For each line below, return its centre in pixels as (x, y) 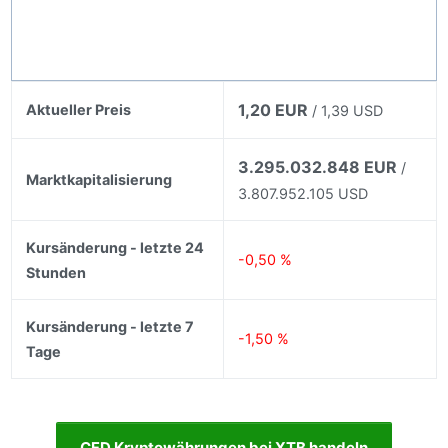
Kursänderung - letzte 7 (110, 327)
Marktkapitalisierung (99, 180)
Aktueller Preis (79, 110)
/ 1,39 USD (346, 111)
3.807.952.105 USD (303, 194)
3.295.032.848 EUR (318, 167)
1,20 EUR (273, 110)
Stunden (56, 273)
